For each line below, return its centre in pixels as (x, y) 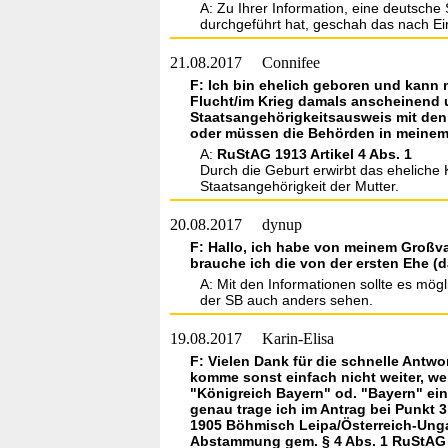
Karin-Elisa (298, 338)
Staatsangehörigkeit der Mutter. (299, 186)
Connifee (291, 62)
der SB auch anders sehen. (286, 300)
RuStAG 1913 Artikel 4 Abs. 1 (314, 154)
